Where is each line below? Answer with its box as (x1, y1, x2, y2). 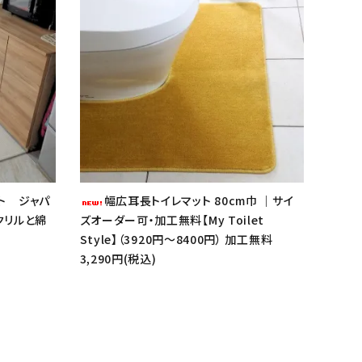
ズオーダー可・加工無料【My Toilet (79, 211, 265, 228)
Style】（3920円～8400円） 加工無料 (79, 230, 273, 247)
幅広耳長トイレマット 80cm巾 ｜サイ (103, 192, 294, 208)
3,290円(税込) (79, 250, 157, 267)
